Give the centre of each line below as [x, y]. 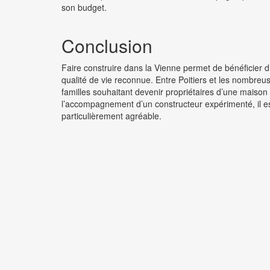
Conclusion [107, 46]
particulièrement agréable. [111, 116]
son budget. [84, 8]
